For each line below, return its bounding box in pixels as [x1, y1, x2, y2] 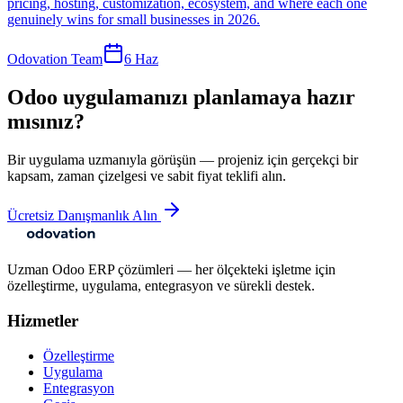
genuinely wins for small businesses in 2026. [7, 12, 260, 28]
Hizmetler [7, 310, 78, 330]
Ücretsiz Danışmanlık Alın [7, 208, 157, 224]
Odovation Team [7, 51, 103, 67]
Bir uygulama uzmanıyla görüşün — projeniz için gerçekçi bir [7, 152, 358, 168]
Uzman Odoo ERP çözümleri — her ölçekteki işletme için [7, 262, 336, 278]
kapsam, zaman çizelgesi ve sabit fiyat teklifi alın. [7, 168, 286, 184]
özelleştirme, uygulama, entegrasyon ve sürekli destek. [7, 278, 315, 294]
